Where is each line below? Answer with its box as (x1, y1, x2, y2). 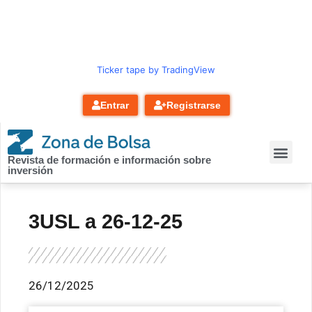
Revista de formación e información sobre (8, 153, 211, 166)
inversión (8, 164, 53, 176)
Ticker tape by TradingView (97, 64, 215, 75)
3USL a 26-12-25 (29, 210, 182, 233)
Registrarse (166, 100, 221, 111)
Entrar (100, 100, 129, 111)
